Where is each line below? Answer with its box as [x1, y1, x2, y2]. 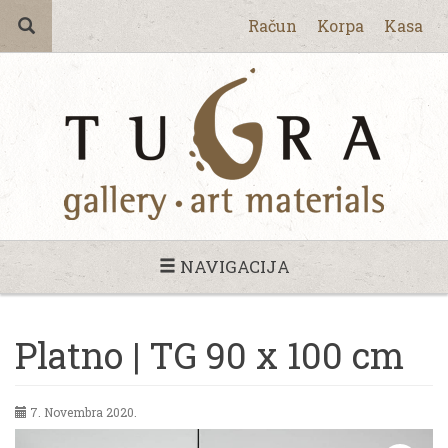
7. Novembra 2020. [27, 404, 137, 420]
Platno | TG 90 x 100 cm [15, 331, 404, 379]
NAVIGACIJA [175, 255, 290, 278]
